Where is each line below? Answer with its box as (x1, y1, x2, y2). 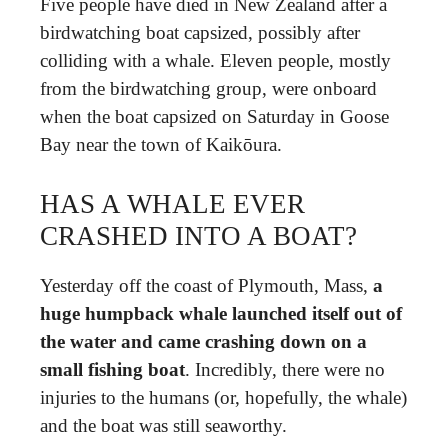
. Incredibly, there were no (185, 358, 385, 380)
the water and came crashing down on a (40, 330, 367, 352)
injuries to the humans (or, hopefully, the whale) (40, 386, 407, 408)
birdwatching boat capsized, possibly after (40, 22, 360, 43)
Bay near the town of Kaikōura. (40, 134, 282, 155)
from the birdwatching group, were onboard (40, 78, 377, 99)
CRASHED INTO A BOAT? (40, 220, 357, 251)
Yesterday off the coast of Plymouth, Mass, (40, 274, 373, 296)
